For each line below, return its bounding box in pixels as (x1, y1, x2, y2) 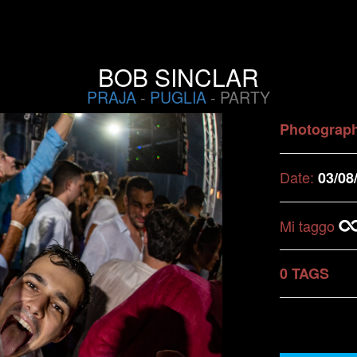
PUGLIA (150, 86, 206, 108)
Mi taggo (280, 215, 339, 236)
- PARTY (206, 86, 270, 108)
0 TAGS (280, 263, 329, 284)
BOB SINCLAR (98, 60, 259, 94)
